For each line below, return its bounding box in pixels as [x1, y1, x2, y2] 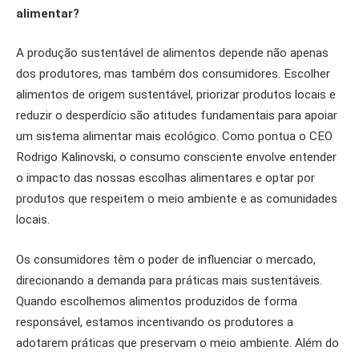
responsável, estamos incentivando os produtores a [16, 315, 293, 330]
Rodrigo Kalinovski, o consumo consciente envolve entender [16, 150, 337, 165]
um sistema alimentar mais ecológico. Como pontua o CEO [16, 129, 333, 144]
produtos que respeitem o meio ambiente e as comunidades [16, 192, 337, 207]
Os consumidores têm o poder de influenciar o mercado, [16, 252, 316, 268]
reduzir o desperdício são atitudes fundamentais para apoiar [16, 108, 337, 123]
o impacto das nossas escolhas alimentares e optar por [16, 171, 315, 186]
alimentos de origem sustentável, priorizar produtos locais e [16, 87, 336, 103]
